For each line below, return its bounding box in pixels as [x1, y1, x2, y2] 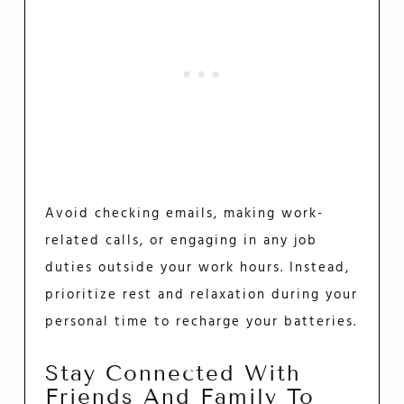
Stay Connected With [45, 359, 302, 386]
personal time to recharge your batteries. [45, 310, 358, 333]
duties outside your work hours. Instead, [45, 256, 351, 279]
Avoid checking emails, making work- [45, 202, 325, 225]
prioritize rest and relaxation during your [45, 283, 359, 306]
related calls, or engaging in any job [45, 229, 318, 252]
